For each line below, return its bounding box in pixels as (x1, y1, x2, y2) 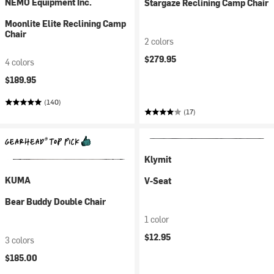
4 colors (5, 56, 34, 68)
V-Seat (144, 175, 171, 187)
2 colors (144, 35, 174, 47)
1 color (144, 213, 169, 225)
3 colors (5, 234, 34, 246)
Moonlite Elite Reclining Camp (5, 18, 126, 29)
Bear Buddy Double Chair (5, 196, 106, 207)
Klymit (144, 154, 171, 165)
